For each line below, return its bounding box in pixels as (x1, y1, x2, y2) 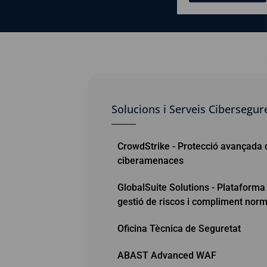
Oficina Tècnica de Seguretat (117, 222, 241, 234)
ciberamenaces (117, 154, 184, 166)
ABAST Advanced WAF (117, 249, 216, 261)
